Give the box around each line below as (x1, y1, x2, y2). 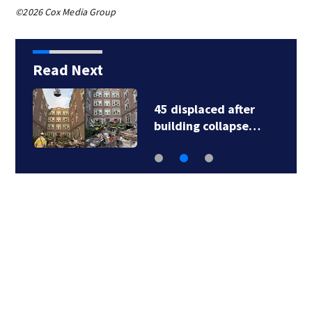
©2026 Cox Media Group (15, 6, 116, 19)
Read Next (32, 60, 103, 80)
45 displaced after (153, 101, 255, 118)
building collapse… (153, 118, 260, 134)
